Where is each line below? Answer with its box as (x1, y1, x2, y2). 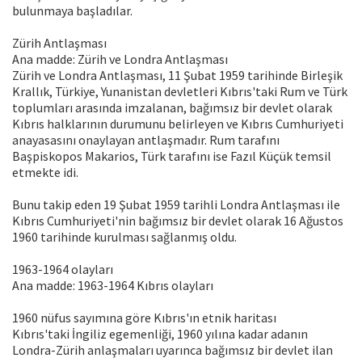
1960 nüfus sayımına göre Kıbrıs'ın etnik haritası (12, 309, 276, 326)
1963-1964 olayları (12, 261, 113, 278)
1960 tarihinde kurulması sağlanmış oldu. (12, 229, 237, 246)
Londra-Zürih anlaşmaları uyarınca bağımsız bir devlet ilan (12, 342, 333, 359)
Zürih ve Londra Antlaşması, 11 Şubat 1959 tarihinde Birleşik (12, 67, 343, 84)
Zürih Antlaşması (12, 35, 107, 52)
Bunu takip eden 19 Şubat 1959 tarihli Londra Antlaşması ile (12, 196, 340, 213)
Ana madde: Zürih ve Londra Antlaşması (12, 51, 228, 68)
